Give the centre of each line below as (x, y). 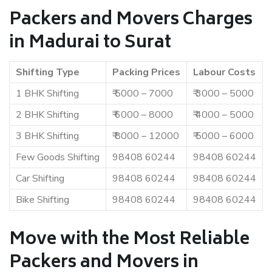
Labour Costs (224, 72)
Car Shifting (40, 178)
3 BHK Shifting (47, 136)
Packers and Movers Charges (131, 20)
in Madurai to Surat (90, 43)
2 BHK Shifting (47, 115)
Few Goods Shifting (58, 157)
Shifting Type (48, 72)
